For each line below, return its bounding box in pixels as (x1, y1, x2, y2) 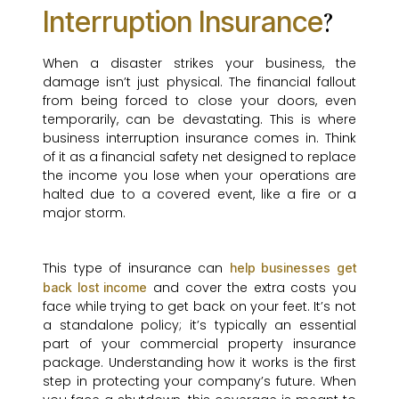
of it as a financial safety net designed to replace (43, 148, 356, 167)
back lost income (43, 280, 148, 296)
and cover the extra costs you (147, 279, 356, 297)
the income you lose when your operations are (43, 167, 356, 185)
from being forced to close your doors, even (43, 92, 356, 110)
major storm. (43, 204, 126, 223)
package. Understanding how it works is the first (43, 354, 356, 372)
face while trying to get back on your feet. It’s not (43, 297, 356, 316)
